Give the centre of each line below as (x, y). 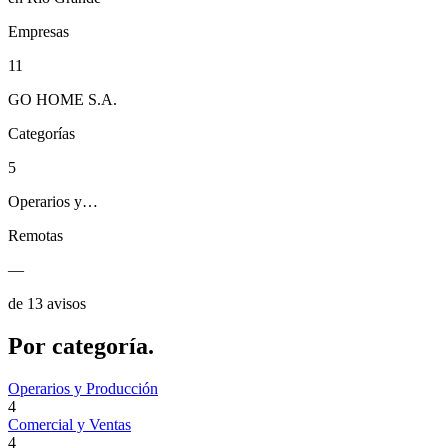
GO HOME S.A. (62, 100)
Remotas (35, 236)
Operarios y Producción (83, 388)
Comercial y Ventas (69, 424)
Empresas (38, 32)
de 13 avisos (47, 304)
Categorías (41, 134)
